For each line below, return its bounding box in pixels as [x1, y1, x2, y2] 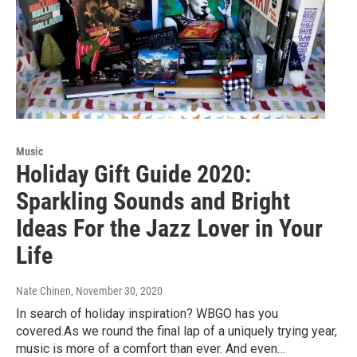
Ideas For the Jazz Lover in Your [16, 214, 323, 243]
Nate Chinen [16, 284, 71, 298]
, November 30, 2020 [71, 284, 163, 298]
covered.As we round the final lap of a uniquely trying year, [16, 324, 337, 339]
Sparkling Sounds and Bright [16, 187, 290, 216]
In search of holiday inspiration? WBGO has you [16, 306, 278, 322]
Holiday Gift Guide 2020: [16, 160, 251, 189]
